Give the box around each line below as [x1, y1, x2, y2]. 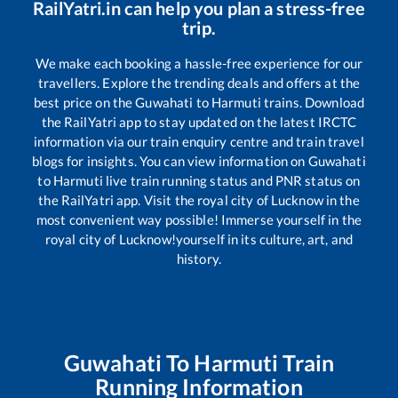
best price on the [33, 93, 136, 110]
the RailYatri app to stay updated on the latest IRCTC [41, 113, 357, 130]
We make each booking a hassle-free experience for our [35, 54, 363, 71]
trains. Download [260, 93, 365, 110]
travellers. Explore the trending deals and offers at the [37, 74, 361, 91]
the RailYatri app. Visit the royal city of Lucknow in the [38, 191, 360, 208]
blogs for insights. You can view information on [32, 152, 308, 169]
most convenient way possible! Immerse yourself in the [36, 211, 362, 227]
